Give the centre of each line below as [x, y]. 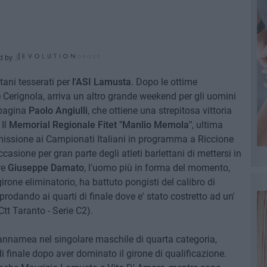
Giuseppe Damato [46, 168]
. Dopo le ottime [164, 82]
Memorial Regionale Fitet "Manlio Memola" [100, 125]
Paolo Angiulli [58, 111]
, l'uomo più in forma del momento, [157, 168]
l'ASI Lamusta [101, 82]
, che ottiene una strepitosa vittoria [159, 111]
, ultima [207, 125]
